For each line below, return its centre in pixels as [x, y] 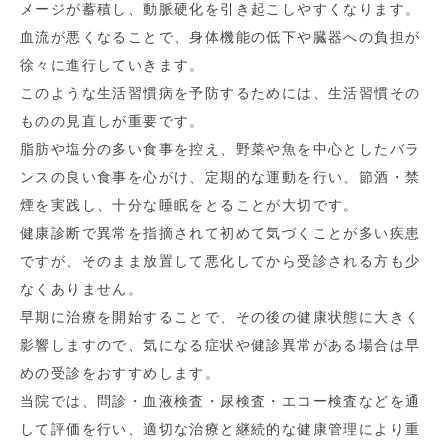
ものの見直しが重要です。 [112, 121]
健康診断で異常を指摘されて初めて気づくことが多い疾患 [220, 233]
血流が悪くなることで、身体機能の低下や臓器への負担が [220, 37]
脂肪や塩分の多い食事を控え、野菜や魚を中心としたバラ [220, 149]
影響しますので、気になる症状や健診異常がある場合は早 [220, 345]
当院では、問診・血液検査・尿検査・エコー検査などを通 [220, 401]
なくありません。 [82, 289]
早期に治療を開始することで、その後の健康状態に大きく [220, 317]
